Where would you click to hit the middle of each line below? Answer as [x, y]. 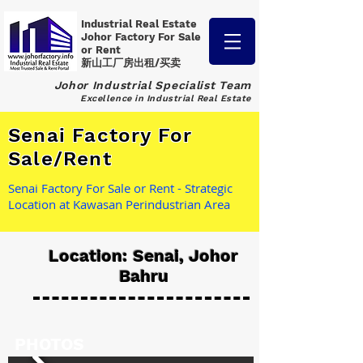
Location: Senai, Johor [143, 256]
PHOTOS [49, 344]
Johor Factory [120, 37]
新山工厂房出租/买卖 [131, 63]
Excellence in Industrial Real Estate [166, 98]
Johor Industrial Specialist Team [152, 85]
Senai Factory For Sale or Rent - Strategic [120, 188]
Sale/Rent [60, 159]
